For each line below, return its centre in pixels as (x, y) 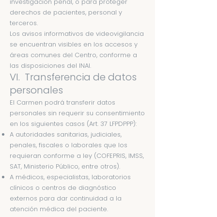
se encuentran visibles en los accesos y (74, 44)
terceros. (24, 23)
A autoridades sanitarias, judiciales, (66, 134)
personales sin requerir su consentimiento (77, 113)
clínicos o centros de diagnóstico (63, 188)
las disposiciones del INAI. (50, 66)
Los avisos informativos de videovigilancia (77, 34)
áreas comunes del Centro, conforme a (73, 55)
